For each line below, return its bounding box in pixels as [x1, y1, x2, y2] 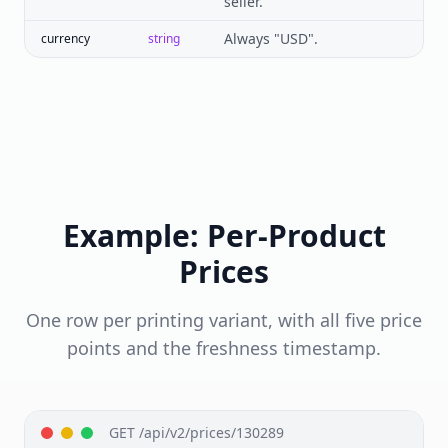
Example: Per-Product [62, 215, 386, 256]
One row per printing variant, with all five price [26, 308, 422, 332]
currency [41, 30, 90, 47]
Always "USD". [224, 29, 318, 48]
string [148, 30, 180, 47]
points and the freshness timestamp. [67, 336, 381, 360]
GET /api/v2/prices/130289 [109, 423, 284, 442]
